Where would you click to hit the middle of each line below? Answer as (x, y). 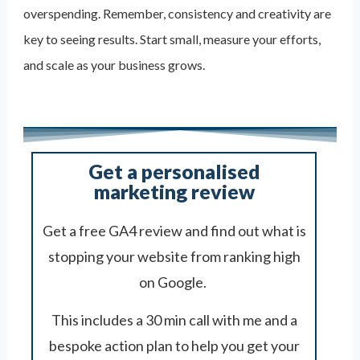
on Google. (174, 282)
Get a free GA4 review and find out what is (174, 231)
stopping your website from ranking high (174, 256)
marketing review (174, 191)
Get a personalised (174, 171)
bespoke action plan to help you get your (174, 346)
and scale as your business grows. (114, 65)
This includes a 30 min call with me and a (174, 320)
